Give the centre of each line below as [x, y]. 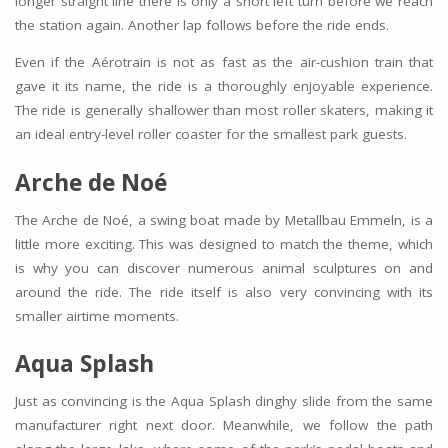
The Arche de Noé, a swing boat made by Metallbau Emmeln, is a [224, 219]
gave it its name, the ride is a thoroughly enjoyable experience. [224, 86]
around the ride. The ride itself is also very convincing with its [224, 291]
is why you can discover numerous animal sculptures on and [224, 267]
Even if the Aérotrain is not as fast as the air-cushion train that [224, 62]
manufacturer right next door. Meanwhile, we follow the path [224, 424]
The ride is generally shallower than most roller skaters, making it [224, 110]
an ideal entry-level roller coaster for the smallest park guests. [210, 134]
